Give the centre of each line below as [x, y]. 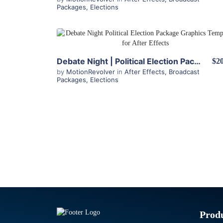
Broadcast [184, 72]
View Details [145, 41]
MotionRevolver [92, 72]
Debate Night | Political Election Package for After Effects [197, 61]
